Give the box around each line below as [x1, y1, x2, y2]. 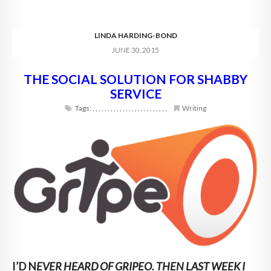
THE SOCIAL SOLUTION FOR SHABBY [24, 71, 247, 87]
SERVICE [109, 85, 162, 101]
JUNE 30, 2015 [112, 45, 159, 54]
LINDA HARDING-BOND [94, 30, 177, 40]
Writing [182, 103, 206, 113]
